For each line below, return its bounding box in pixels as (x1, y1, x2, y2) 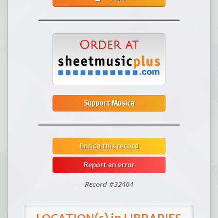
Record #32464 (85, 179, 133, 189)
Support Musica (84, 99, 134, 108)
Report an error (83, 161, 135, 170)
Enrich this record (79, 142, 139, 151)
